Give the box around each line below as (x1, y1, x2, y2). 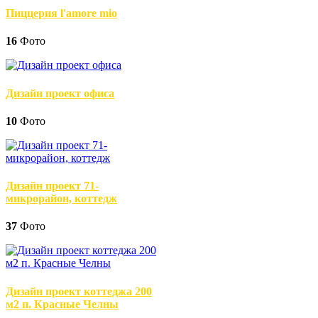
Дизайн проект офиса (6, 87, 114, 99)
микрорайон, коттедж (6, 192, 117, 205)
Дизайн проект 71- (6, 180, 99, 192)
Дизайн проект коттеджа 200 (6, 285, 152, 297)
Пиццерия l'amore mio (6, 7, 117, 20)
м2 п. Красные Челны (6, 297, 119, 310)
